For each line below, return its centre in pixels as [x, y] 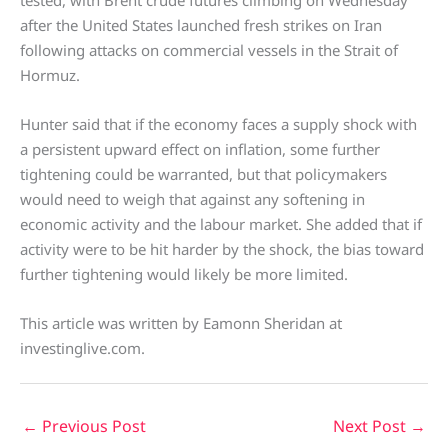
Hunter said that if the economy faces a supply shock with [218, 123]
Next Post [371, 425]
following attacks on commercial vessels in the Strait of [209, 49]
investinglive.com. [82, 347]
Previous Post [92, 425]
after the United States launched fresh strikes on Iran [201, 24]
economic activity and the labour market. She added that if [221, 223]
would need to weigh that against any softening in [192, 198]
